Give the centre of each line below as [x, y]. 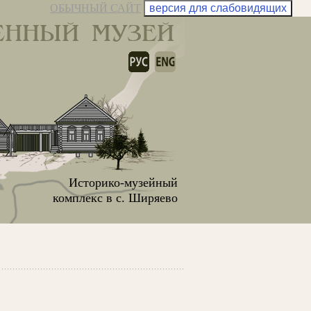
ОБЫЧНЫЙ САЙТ [96, 8]
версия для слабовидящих [218, 8]
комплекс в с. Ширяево [115, 198]
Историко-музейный [123, 183]
